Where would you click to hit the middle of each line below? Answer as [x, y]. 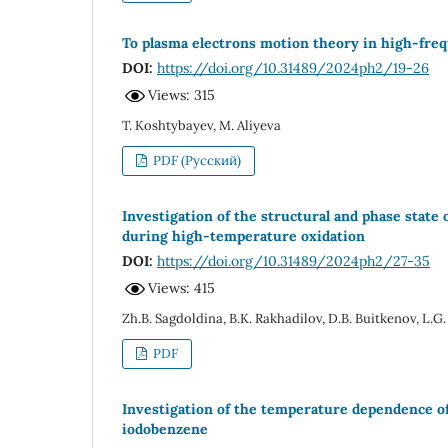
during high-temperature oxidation [243, 235]
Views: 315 [181, 95]
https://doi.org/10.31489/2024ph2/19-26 [293, 67]
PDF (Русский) [196, 160]
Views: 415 [181, 288]
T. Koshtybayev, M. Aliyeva [201, 125]
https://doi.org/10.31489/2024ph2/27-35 [293, 260]
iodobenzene [165, 428]
